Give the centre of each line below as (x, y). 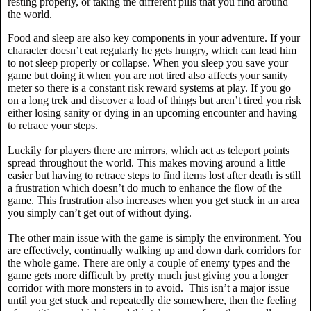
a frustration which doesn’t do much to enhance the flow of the (145, 188)
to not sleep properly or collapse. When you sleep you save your (148, 63)
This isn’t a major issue (239, 288)
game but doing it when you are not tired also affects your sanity (148, 76)
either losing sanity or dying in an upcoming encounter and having (152, 113)
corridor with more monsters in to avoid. (95, 288)
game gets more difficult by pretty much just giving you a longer (148, 276)
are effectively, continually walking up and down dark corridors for (154, 251)
